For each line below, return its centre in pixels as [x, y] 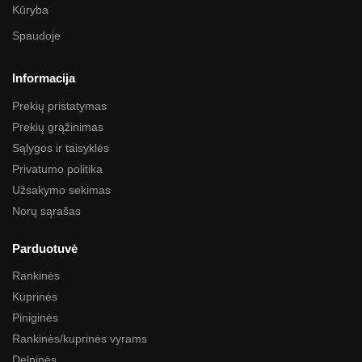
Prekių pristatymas [59, 105]
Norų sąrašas [46, 210]
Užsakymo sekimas [61, 189]
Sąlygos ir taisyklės [61, 147]
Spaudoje [36, 36]
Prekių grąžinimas [58, 126]
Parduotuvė [45, 248]
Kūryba [30, 10]
